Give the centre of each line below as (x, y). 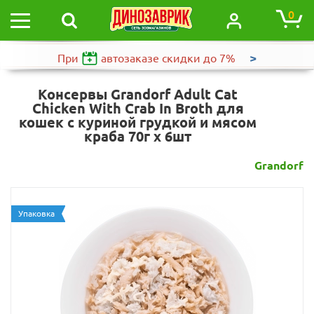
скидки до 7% (199, 58)
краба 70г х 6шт (138, 136)
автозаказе (130, 58)
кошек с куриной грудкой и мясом (138, 122)
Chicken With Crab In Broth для (138, 108)
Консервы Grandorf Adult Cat (138, 94)
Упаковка (36, 213)
